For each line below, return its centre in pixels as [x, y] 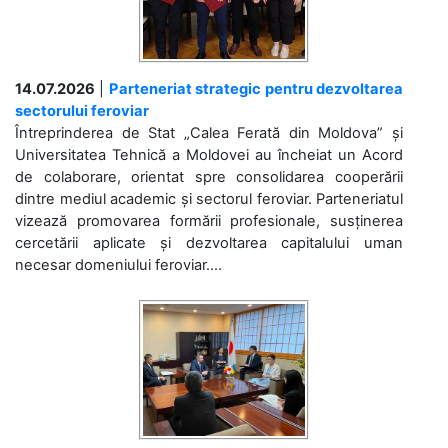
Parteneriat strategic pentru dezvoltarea [256, 88]
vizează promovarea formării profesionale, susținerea [209, 220]
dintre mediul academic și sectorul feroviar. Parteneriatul [209, 198]
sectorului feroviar [82, 110]
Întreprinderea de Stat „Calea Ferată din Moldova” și [209, 132]
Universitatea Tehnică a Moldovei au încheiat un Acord [209, 154]
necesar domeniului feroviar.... [118, 264]
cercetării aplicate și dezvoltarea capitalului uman [209, 242]
